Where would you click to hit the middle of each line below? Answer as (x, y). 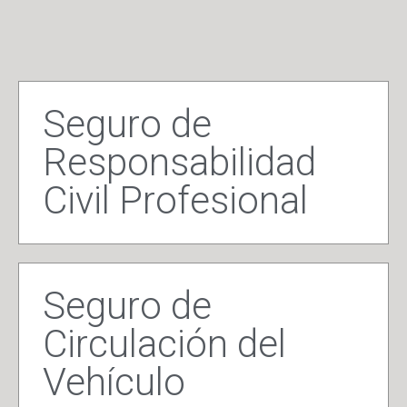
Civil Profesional (175, 201)
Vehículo (114, 382)
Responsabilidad (179, 163)
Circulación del (164, 344)
